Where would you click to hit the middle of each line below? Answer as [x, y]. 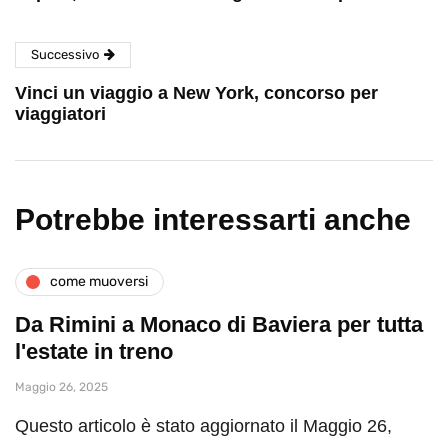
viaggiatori [60, 113]
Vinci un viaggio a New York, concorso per [196, 92]
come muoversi [99, 282]
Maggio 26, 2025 [61, 386]
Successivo [65, 54]
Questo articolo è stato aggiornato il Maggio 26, [203, 425]
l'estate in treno [94, 351]
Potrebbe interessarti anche [213, 219]
